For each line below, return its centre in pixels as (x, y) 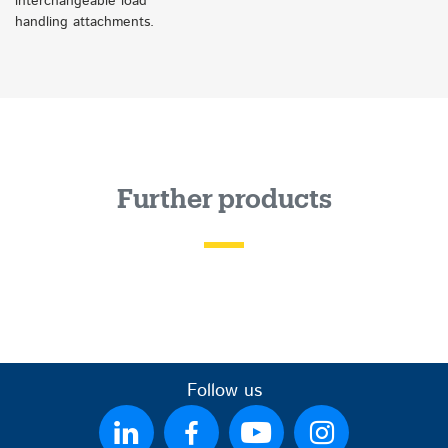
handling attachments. (84, 22)
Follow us (224, 391)
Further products (224, 200)
